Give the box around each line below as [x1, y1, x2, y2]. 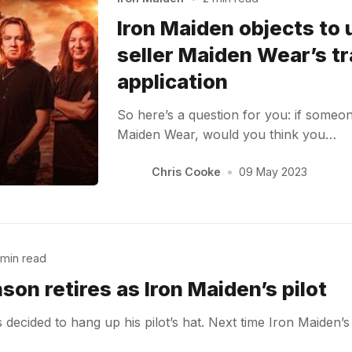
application [117, 69, 229, 94]
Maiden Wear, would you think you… [117, 126, 337, 143]
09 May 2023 [238, 164, 307, 178]
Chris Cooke [151, 164, 221, 178]
